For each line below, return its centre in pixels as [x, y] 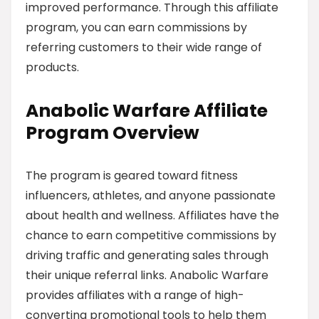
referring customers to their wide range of [144, 47]
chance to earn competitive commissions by [151, 235]
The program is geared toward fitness [132, 175]
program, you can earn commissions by [136, 27]
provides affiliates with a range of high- [135, 295]
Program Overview [113, 132]
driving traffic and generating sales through [147, 255]
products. [52, 67]
